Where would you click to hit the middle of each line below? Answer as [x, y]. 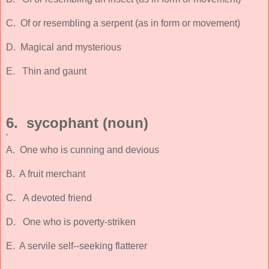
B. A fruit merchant [46, 174]
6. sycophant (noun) [77, 122]
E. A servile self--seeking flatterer [77, 246]
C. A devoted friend [49, 198]
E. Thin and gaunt [46, 71]
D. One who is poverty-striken [71, 222]
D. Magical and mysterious [64, 47]
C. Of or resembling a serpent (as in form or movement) [123, 23]
